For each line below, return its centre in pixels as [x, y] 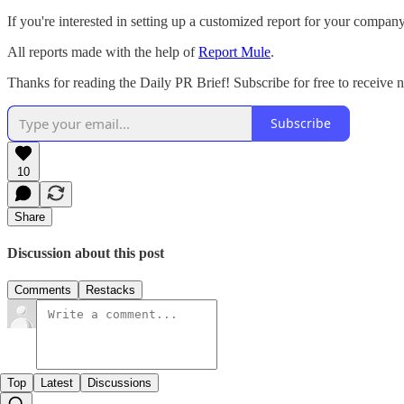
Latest [57, 383]
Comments [43, 290]
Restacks [110, 290]
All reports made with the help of [103, 51]
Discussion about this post [86, 252]
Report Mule [234, 51]
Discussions [119, 383]
